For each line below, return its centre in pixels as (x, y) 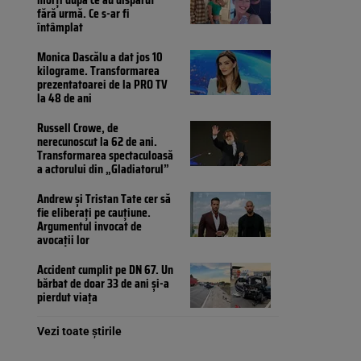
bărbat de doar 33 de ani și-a (103, 284)
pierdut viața (67, 297)
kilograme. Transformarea (98, 71)
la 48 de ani (64, 98)
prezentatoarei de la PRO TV (102, 85)
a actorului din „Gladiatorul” (103, 169)
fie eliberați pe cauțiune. (94, 213)
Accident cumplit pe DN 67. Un (105, 270)
